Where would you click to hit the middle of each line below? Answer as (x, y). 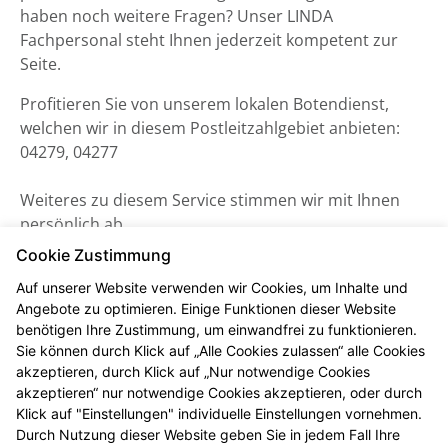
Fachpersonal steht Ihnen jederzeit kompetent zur (209, 40)
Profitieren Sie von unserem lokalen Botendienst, (204, 104)
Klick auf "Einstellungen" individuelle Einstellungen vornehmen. (219, 413)
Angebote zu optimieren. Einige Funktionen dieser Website (206, 308)
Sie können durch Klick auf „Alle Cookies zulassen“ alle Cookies (220, 350)
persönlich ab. (73, 224)
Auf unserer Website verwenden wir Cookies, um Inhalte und (212, 287)
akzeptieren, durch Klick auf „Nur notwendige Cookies (193, 371)
